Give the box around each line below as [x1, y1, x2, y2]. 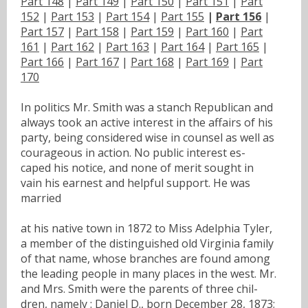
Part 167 [76, 54, 119, 69]
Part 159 [131, 23, 174, 39]
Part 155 [161, 8, 204, 24]
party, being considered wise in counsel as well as [21, 129, 274, 145]
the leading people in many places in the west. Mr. [21, 265, 276, 281]
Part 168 [131, 54, 174, 69]
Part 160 [186, 23, 229, 39]
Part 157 [21, 23, 64, 39]
